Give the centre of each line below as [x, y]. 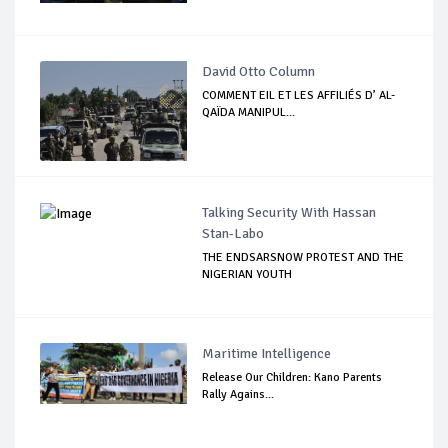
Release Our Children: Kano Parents [292, 377]
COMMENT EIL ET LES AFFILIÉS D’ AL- [299, 95]
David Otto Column [259, 71]
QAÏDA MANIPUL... [249, 112]
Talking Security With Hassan [289, 212]
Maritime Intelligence [267, 353]
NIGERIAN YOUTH [247, 274]
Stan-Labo [233, 233]
